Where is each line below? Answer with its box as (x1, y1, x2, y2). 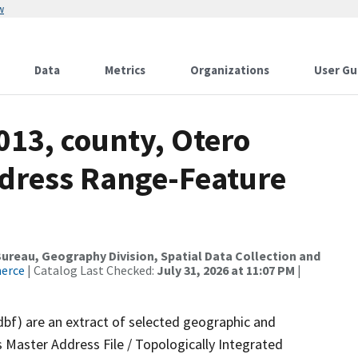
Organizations (190, 62, 269, 78)
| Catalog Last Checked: (25, 262, 157, 278)
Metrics (105, 62, 145, 78)
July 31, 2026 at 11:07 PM (157, 262, 295, 278)
